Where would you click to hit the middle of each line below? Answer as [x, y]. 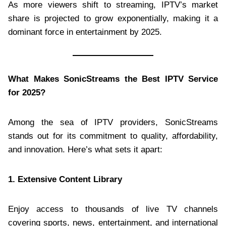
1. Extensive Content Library [65, 179]
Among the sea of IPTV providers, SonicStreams [113, 122]
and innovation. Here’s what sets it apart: [85, 149]
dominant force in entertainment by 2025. [85, 32]
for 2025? [27, 92]
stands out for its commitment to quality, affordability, [113, 136]
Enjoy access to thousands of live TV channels [113, 209]
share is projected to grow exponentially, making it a [113, 18]
